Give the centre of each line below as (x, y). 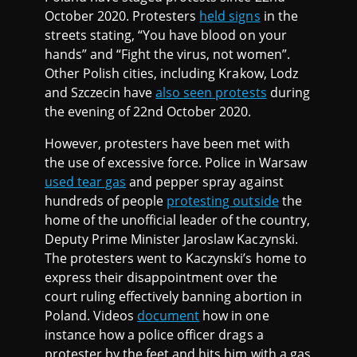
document (169, 315)
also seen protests (211, 92)
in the (279, 16)
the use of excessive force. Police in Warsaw (176, 162)
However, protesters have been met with (167, 143)
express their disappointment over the (161, 277)
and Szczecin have (100, 92)
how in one (234, 315)
